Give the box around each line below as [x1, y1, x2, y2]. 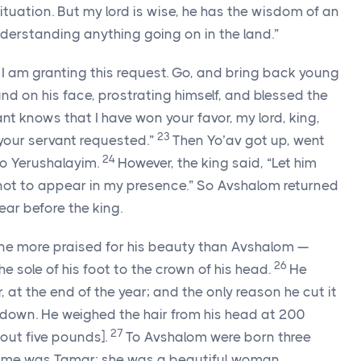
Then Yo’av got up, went [172, 132, 325, 148]
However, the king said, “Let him [118, 155, 317, 171]
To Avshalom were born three [126, 329, 311, 345]
